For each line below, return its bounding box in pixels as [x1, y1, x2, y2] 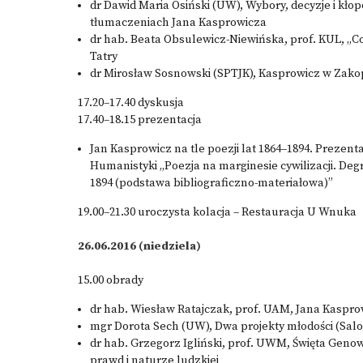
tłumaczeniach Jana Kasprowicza [90, 15, 267, 30]
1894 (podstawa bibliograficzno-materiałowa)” [90, 176, 333, 190]
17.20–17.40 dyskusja [78, 96, 184, 110]
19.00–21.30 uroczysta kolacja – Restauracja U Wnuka [78, 205, 357, 220]
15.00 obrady [78, 273, 143, 288]
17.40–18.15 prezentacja [78, 113, 202, 127]
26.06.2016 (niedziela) [78, 239, 201, 254]
